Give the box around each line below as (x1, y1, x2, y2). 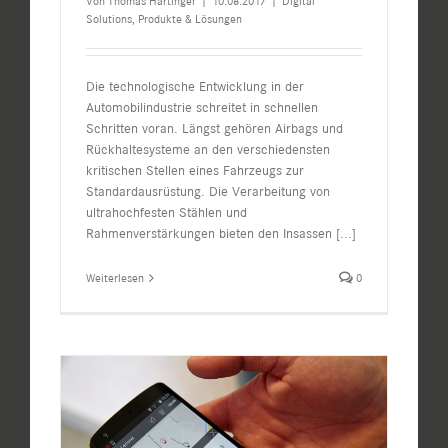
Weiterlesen (86, 271, 144, 286)
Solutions (86, 12, 132, 27)
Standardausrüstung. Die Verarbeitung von (86, 183, 330, 201)
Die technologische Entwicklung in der (86, 78, 304, 96)
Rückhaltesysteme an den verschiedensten (86, 141, 330, 159)
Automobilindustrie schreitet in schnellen (86, 99, 318, 117)
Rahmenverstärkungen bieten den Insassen (86, 225, 336, 243)
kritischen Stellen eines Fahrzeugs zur (86, 162, 304, 180)
